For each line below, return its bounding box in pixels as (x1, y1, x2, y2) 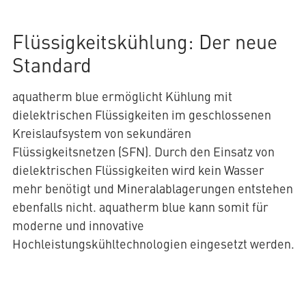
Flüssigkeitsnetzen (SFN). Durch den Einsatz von (12, 143, 275, 161)
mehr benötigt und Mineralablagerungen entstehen (12, 180, 293, 197)
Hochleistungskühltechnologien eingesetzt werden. (12, 235, 294, 253)
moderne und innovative (12, 217, 144, 234)
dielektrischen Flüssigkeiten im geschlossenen (12, 106, 271, 124)
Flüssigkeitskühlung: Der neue (12, 27, 277, 55)
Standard (12, 51, 92, 79)
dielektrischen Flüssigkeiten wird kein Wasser (12, 161, 264, 179)
